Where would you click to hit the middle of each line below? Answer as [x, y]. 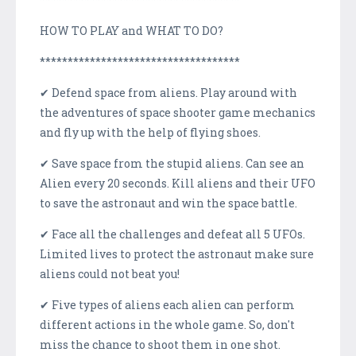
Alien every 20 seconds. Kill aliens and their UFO [178, 183]
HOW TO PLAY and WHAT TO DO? [132, 30]
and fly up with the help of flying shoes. [150, 132]
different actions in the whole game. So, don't [167, 324]
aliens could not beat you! [110, 273]
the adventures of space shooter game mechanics [178, 112]
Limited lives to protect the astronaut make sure [177, 253]
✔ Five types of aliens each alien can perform [167, 304]
